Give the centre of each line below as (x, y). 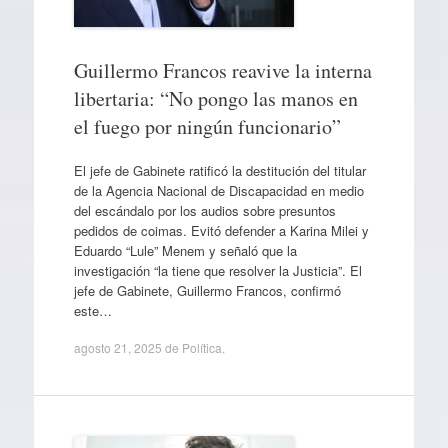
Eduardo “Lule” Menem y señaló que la (185, 250)
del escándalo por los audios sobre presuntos (204, 210)
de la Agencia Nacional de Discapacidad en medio (218, 190)
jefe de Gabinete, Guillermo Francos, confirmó (207, 290)
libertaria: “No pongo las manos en (215, 98)
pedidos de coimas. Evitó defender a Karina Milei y (221, 230)
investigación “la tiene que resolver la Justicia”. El (217, 270)
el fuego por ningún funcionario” (207, 126)
